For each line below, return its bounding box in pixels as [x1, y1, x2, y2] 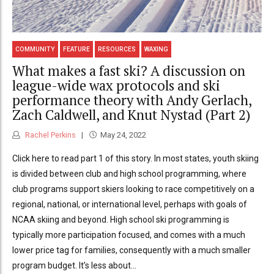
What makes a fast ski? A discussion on [12, 62, 245, 80]
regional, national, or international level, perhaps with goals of [12, 199, 247, 209]
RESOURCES [98, 45, 136, 53]
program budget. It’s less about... [12, 260, 136, 270]
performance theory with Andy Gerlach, [12, 91, 251, 109]
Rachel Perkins [23, 130, 76, 139]
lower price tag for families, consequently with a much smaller [12, 245, 251, 255]
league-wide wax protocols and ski [12, 76, 220, 95]
